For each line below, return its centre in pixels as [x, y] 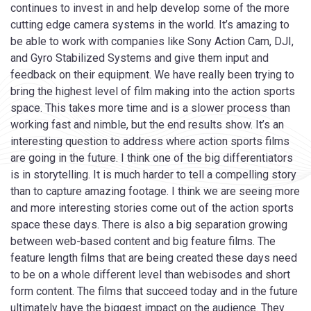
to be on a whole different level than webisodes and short [150, 274]
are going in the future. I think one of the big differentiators [152, 158]
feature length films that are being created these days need [154, 258]
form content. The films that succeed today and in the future [154, 291]
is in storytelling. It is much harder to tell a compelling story [153, 174]
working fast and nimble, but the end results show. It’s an [147, 124]
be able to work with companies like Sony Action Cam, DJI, [152, 41]
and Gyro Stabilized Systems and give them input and [140, 58]
